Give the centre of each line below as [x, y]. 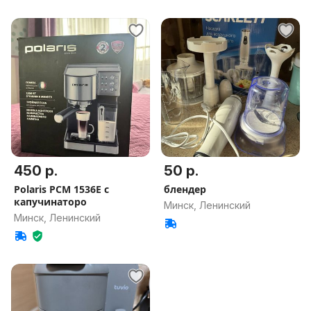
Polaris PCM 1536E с [61, 189]
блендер [185, 189]
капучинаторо [50, 202]
